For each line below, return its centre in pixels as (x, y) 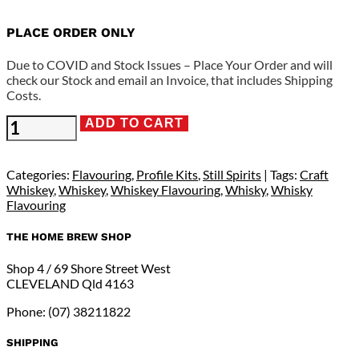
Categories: (39, 175)
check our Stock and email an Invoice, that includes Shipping (169, 80)
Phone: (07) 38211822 (69, 311)
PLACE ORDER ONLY (71, 33)
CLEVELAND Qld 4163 (70, 283)
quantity (29, 244)
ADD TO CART (134, 123)
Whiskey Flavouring (165, 190)
